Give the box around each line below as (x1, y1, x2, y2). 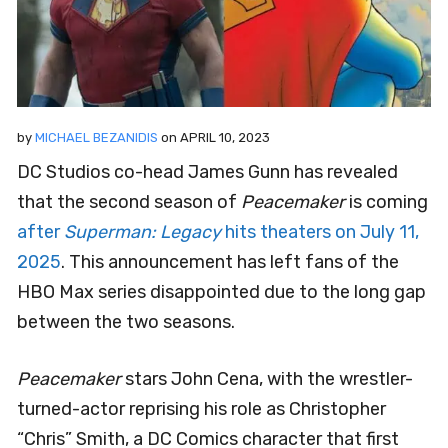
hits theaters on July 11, (225, 221, 419, 244)
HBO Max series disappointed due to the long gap (17, 281, 426, 304)
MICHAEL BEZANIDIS (35, 130, 158, 146)
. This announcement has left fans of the (61, 251, 399, 274)
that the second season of (17, 191, 241, 214)
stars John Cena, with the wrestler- (121, 368, 413, 391)
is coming (345, 191, 428, 214)
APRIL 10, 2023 (180, 130, 270, 146)
